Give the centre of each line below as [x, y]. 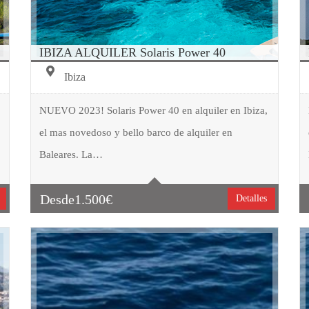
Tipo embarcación [123, 137]
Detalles [252, 198]
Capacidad [109, 164]
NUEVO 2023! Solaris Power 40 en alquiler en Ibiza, [153, 110]
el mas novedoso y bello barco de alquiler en [136, 132]
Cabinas [104, 191]
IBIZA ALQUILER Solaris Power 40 [132, 52]
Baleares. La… [71, 154]
